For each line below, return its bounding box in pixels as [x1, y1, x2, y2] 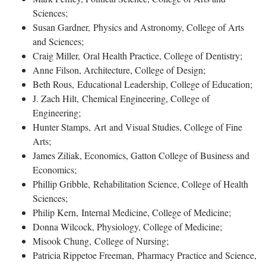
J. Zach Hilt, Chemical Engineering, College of [33, 91, 210, 104]
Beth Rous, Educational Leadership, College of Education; [33, 77, 252, 90]
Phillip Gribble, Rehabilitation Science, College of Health [33, 177, 248, 190]
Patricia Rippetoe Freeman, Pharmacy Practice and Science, [33, 248, 256, 261]
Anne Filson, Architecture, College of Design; [33, 63, 205, 76]
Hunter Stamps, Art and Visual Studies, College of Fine [33, 120, 242, 133]
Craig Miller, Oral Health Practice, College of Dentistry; [33, 49, 242, 62]
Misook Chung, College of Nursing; [33, 234, 169, 247]
